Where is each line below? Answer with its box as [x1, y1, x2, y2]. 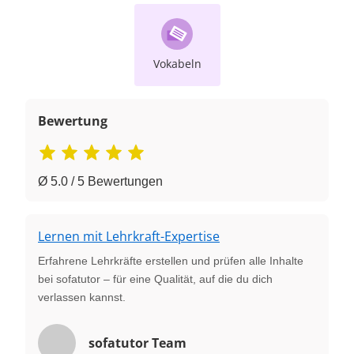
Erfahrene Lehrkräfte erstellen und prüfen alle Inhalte [38, 254, 303, 267]
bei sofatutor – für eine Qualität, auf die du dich [38, 272, 273, 285]
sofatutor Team [88, 333, 186, 352]
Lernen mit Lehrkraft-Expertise [38, 227, 220, 245]
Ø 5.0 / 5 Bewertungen [38, 174, 163, 188]
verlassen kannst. [38, 290, 126, 303]
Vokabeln [153, 55, 201, 71]
